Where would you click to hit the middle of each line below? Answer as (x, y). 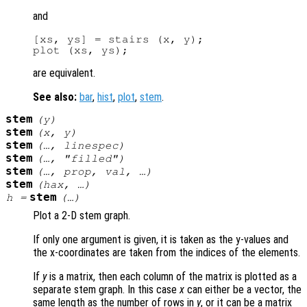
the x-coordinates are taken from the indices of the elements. (167, 253)
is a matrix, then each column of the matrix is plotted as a (172, 277)
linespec (91, 146)
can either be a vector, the (243, 290)
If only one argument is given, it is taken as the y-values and (161, 240)
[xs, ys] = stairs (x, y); (119, 39)
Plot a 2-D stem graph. (82, 216)
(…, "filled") (81, 159)
